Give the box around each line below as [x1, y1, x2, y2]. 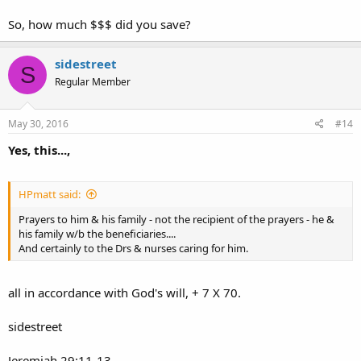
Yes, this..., [8, 141, 70, 158]
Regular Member [55, 75, 131, 89]
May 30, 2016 [8, 116, 68, 131]
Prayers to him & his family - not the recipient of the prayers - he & [19, 212, 334, 226]
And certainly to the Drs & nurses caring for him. [19, 241, 248, 255]
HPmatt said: [19, 187, 81, 201]
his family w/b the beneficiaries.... [19, 226, 176, 241]
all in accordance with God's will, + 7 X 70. [8, 284, 241, 301]
